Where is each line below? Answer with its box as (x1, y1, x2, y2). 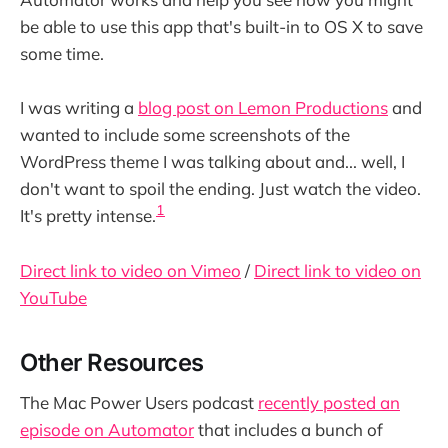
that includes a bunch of (194, 419, 383, 441)
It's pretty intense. (20, 205, 156, 227)
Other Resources (20, 347, 204, 377)
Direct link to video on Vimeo (20, 259, 241, 281)
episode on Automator (20, 419, 194, 441)
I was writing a (20, 97, 138, 119)
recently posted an (258, 392, 400, 414)
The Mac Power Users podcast (20, 392, 258, 414)
